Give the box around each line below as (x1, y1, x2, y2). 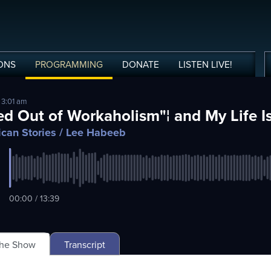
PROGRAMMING (35, 59, 103, 70)
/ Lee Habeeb (56, 126, 126, 139)
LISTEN (178, 59, 209, 70)
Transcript (64, 239, 105, 251)
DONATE (122, 59, 159, 70)
